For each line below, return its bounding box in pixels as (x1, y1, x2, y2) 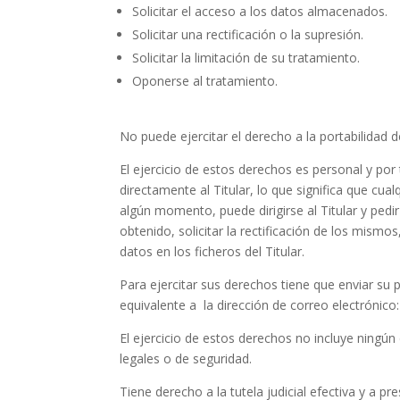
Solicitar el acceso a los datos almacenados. (132, 3, 388, 20)
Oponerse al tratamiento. (132, 72, 279, 89)
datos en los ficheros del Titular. (120, 243, 305, 260)
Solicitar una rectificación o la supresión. (132, 26, 364, 43)
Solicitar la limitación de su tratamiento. (132, 49, 361, 66)
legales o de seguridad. (120, 350, 253, 367)
